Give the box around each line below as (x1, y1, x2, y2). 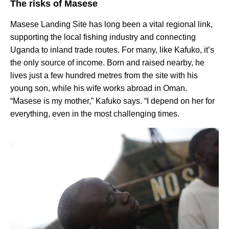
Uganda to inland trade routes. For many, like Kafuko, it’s (10, 45, 214, 55)
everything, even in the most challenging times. (10, 109, 179, 119)
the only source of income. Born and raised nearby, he (10, 58, 204, 67)
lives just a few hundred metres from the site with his (10, 71, 198, 80)
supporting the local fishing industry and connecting (10, 33, 196, 42)
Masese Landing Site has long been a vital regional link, (10, 20, 213, 29)
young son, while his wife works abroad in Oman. (10, 84, 187, 93)
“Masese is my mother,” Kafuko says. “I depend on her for (10, 97, 215, 106)
